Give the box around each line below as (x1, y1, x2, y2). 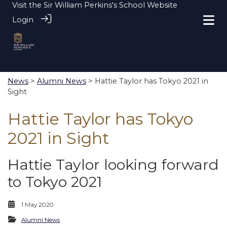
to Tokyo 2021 (8, 173, 102, 191)
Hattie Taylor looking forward (8, 156, 219, 173)
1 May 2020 (21, 201, 54, 208)
